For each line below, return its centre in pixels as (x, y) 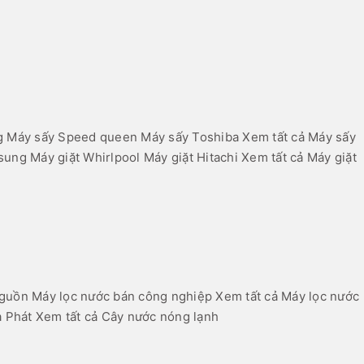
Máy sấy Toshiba (190, 137)
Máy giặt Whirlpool (85, 158)
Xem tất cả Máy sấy (299, 137)
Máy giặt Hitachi (191, 158)
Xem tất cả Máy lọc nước (287, 297)
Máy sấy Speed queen (72, 137)
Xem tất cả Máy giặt (299, 158)
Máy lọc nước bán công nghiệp (122, 297)
